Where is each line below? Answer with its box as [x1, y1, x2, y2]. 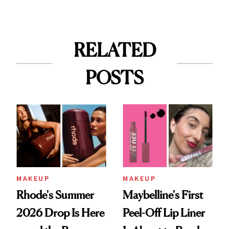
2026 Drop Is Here [16, 206, 104, 220]
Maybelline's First [123, 188, 203, 202]
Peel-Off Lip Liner [123, 206, 205, 220]
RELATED [73, 38, 156, 61]
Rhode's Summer [16, 188, 94, 202]
